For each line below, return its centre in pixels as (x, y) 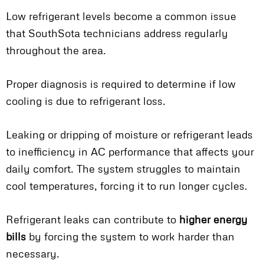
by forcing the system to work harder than (130, 237)
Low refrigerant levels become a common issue (121, 16)
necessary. (33, 254)
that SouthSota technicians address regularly (117, 33)
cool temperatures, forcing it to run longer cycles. (127, 186)
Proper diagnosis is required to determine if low (121, 84)
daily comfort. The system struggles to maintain (123, 169)
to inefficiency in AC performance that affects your (130, 152)
